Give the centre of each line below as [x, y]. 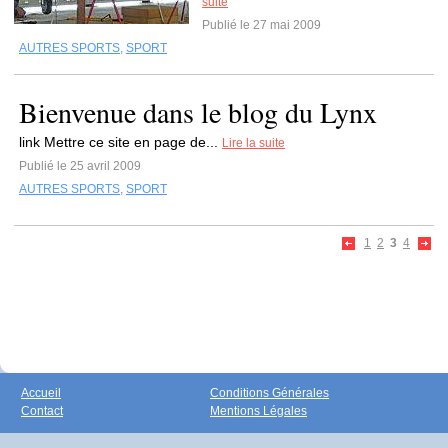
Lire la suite [253, 143]
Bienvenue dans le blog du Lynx [198, 112]
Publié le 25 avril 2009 [80, 166]
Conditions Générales [269, 393]
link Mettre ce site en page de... [120, 142]
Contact [42, 411]
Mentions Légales [258, 411]
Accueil [41, 393]
